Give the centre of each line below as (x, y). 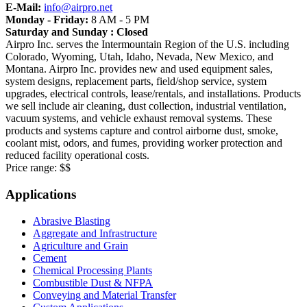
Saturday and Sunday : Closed (77, 32)
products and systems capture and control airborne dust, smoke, (142, 131)
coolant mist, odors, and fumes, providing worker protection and (144, 143)
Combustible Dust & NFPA (93, 282)
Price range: (33, 168)
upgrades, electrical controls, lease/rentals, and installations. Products (153, 94)
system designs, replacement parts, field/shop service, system (136, 82)
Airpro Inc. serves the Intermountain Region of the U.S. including (147, 45)
